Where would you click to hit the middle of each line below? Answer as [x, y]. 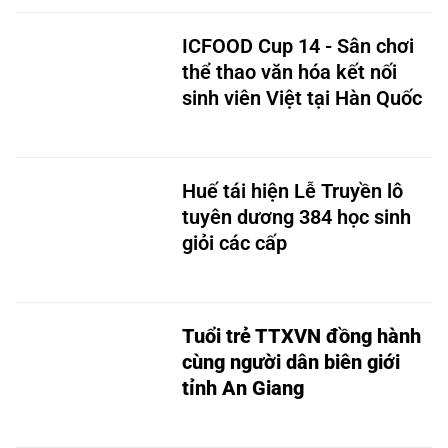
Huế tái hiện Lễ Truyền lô [292, 191]
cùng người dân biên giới [291, 362]
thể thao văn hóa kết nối [289, 72]
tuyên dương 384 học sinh [296, 217]
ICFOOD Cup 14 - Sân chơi [298, 46]
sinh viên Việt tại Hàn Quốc [302, 98]
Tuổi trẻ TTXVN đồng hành [301, 336]
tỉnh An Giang [243, 388]
